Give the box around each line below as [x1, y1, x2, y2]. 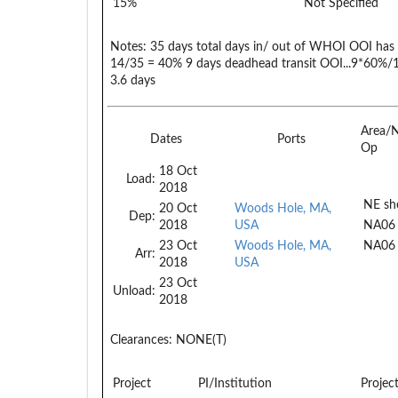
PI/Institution [198, 377, 272, 390]
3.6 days [110, 74, 155, 87]
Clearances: [110, 333, 172, 346]
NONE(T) [172, 333, 227, 346]
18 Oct [159, 164, 197, 178]
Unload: [113, 284, 155, 298]
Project [113, 377, 151, 390]
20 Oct [159, 202, 197, 215]
